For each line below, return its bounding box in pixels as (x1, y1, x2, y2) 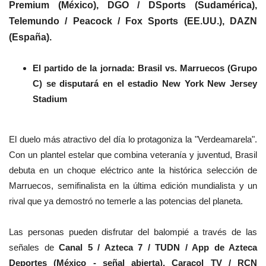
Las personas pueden (9, 227, 102, 237)
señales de (9, 242, 59, 253)
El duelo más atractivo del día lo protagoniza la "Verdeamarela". (9, 134, 257, 145)
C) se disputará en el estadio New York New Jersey (33, 78, 257, 89)
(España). (9, 32, 52, 43)
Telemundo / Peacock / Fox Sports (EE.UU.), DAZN (9, 16, 257, 27)
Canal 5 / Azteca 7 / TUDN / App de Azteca (59, 242, 257, 253)
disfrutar (102, 227, 134, 237)
